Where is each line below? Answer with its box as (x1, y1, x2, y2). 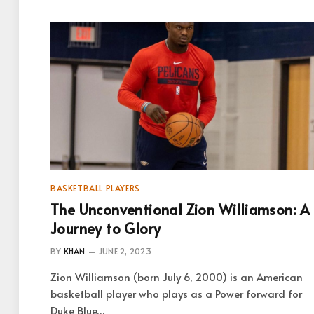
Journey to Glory (50, 219, 161, 238)
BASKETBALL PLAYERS (50, 182, 140, 193)
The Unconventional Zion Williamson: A (50, 200, 310, 219)
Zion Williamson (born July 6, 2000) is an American (50, 269, 303, 284)
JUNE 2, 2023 (98, 245, 151, 257)
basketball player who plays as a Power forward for (50, 286, 302, 301)
